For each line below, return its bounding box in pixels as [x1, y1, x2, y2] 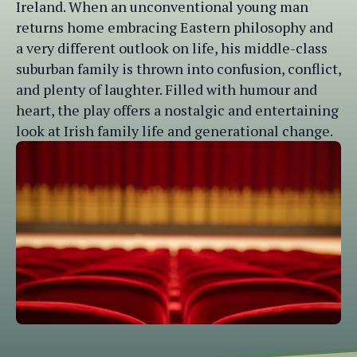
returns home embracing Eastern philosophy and [16, 18, 333, 37]
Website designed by [100, 327, 204, 339]
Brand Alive [204, 327, 257, 339]
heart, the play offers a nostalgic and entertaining [16, 100, 339, 120]
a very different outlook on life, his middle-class [16, 38, 328, 57]
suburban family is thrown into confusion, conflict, [16, 59, 341, 78]
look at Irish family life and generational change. [16, 121, 333, 140]
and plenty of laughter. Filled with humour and [16, 80, 317, 99]
